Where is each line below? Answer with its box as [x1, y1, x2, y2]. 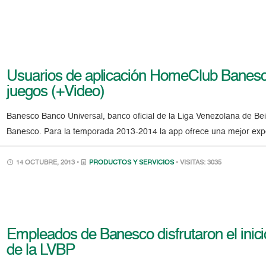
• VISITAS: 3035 [176, 160, 222, 167]
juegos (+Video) [7, 84, 104, 100]
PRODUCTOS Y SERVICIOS [89, 160, 175, 167]
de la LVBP [7, 242, 75, 258]
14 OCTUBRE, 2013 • [14, 160, 81, 167]
